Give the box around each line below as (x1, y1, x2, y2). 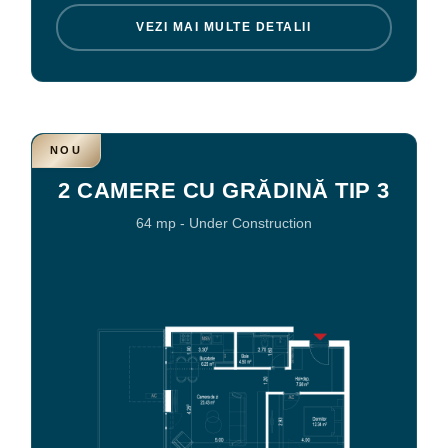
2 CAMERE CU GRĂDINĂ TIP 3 (58, 177, 390, 203)
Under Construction (188, 215, 312, 231)
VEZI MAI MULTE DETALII (136, 20, 312, 35)
